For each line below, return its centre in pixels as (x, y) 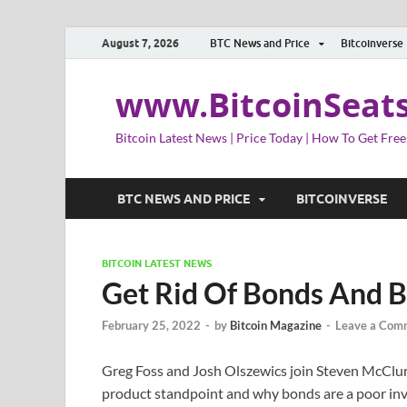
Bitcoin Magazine (276, 326)
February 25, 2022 (151, 326)
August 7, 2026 (140, 43)
